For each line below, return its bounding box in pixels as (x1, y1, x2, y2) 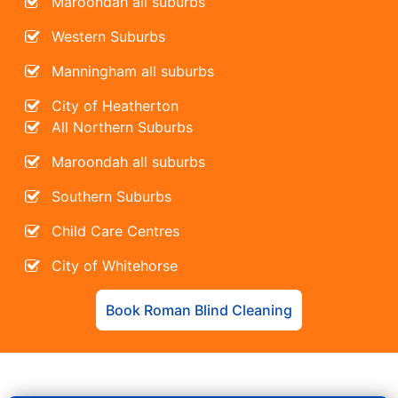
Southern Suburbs (52, 187, 172, 205)
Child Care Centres (52, 221, 180, 240)
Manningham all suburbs (52, 61, 215, 80)
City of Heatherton (52, 96, 179, 115)
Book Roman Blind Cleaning (106, 300, 292, 319)
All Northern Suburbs (52, 117, 194, 136)
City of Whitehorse (52, 256, 179, 275)
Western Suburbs (52, 27, 166, 45)
